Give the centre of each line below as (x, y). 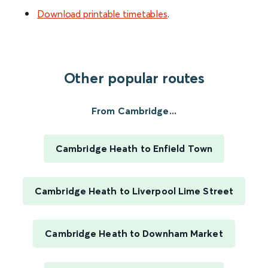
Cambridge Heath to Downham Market (134, 234)
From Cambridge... (134, 111)
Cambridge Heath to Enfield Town (134, 149)
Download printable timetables (103, 14)
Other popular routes (134, 78)
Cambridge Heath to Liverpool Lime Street (134, 191)
